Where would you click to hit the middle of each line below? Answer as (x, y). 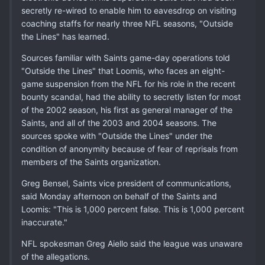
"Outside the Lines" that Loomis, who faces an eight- (123, 71)
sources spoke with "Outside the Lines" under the (117, 136)
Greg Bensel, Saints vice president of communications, (126, 183)
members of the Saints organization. (91, 162)
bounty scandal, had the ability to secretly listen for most (131, 97)
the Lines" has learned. (65, 37)
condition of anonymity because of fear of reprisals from (130, 149)
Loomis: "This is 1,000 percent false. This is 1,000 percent (133, 209)
